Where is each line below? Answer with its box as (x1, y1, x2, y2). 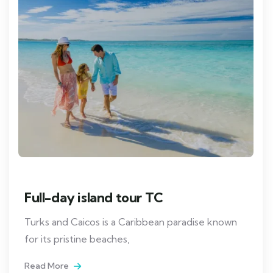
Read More (24, 260, 71, 272)
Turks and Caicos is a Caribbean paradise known (24, 216, 237, 229)
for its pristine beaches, (24, 233, 130, 246)
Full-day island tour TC (24, 189, 163, 207)
